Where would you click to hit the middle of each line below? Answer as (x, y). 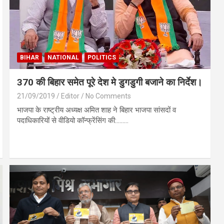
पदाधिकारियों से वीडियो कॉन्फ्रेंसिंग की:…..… (73, 121)
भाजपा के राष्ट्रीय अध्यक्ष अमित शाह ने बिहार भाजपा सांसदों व (97, 110)
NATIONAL (63, 58)
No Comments (108, 96)
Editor (70, 96)
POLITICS (102, 58)
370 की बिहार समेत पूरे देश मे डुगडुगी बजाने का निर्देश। (110, 82)
